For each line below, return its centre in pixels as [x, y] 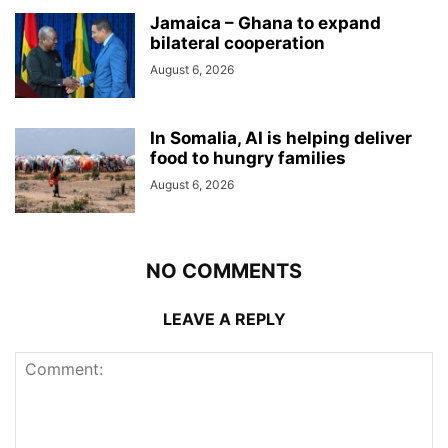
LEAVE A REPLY [224, 318]
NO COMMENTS [224, 270]
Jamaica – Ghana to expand [265, 22]
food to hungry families [248, 157]
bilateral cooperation [237, 42]
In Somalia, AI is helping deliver [281, 137]
